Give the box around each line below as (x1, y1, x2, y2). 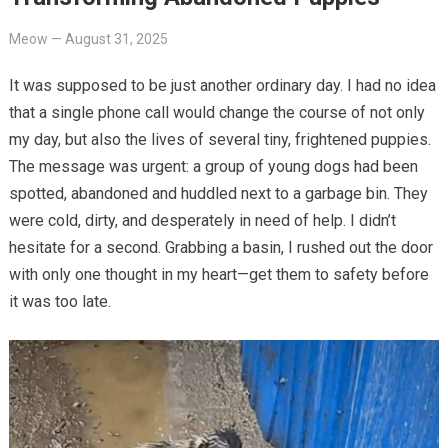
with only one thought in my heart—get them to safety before (8, 264, 429, 284)
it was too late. (8, 291, 111, 311)
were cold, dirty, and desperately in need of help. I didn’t (8, 210, 396, 230)
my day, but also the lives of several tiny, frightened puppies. (8, 129, 431, 149)
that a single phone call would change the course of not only (8, 102, 425, 122)
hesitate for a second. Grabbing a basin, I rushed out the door (8, 237, 433, 257)
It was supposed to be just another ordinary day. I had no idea (8, 75, 436, 95)
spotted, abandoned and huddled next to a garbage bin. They (8, 183, 428, 203)
